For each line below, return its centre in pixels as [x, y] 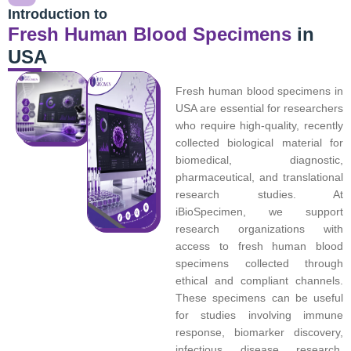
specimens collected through [259, 264]
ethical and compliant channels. [259, 281]
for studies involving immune [259, 315]
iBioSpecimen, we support [259, 212]
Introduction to [58, 14]
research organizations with [259, 229]
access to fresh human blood [259, 246]
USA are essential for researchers [259, 109]
